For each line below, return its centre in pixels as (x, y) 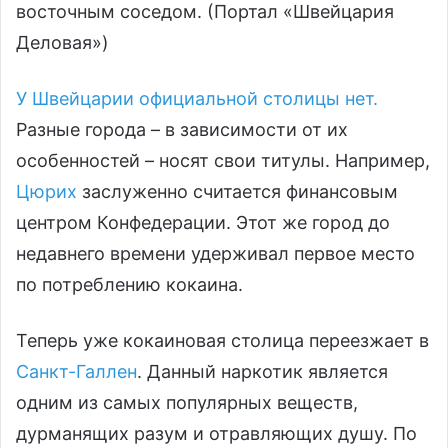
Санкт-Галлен (76, 372)
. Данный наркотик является (262, 372)
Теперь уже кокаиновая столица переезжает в (222, 341)
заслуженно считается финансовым (237, 192)
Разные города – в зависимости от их (182, 130)
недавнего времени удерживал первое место (215, 254)
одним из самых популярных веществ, (187, 403)
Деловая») (62, 43)
